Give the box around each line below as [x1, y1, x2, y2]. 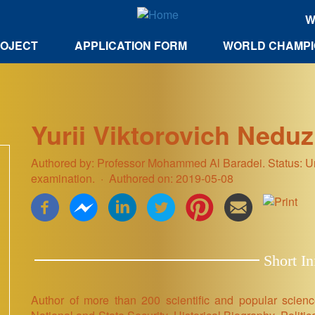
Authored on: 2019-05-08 [106, 169, 233, 186]
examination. [31, 169, 98, 186]
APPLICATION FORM [74, 37, 187, 54]
